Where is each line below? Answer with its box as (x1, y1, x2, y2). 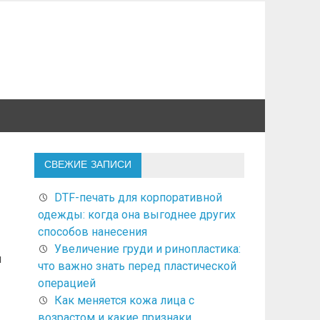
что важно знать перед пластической (37, 259, 236, 273)
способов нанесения (37, 224, 147, 239)
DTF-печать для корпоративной (54, 190, 222, 204)
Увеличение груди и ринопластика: (54, 241, 241, 256)
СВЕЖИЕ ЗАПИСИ (44, 158, 131, 171)
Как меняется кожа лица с (54, 293, 194, 307)
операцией (37, 276, 96, 290)
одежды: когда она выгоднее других (37, 207, 236, 221)
